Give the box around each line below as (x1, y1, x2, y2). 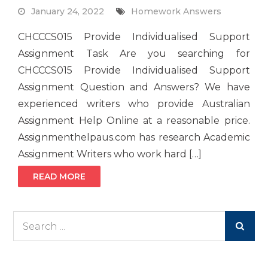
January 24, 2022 (31, 6, 105, 17)
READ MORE (33, 171, 86, 182)
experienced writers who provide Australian (18, 98, 250, 110)
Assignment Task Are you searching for (18, 48, 250, 60)
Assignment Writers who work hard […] (18, 148, 202, 160)
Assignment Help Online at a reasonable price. (18, 115, 250, 127)
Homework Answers (131, 6, 222, 17)
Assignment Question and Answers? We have (18, 81, 250, 93)
